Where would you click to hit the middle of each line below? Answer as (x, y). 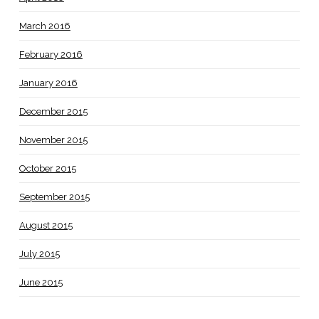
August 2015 (46, 225)
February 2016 (51, 54)
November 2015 (53, 140)
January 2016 (48, 83)
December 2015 (53, 111)
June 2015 (41, 282)
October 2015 (47, 168)
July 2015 (39, 253)
